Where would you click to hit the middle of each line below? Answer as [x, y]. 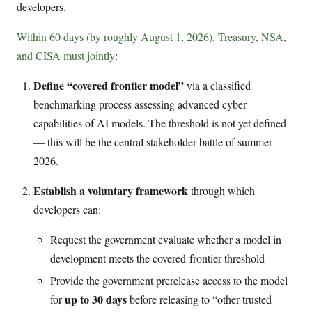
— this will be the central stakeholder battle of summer [153, 141]
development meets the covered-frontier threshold [157, 258]
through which [221, 190]
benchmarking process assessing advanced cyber [140, 104]
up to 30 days [96, 299]
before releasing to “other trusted [199, 299]
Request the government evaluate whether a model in [166, 239]
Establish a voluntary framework [111, 190]
